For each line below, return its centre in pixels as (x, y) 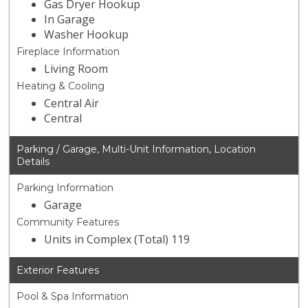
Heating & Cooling (61, 86)
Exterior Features (58, 271)
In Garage (70, 20)
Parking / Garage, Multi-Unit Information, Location (136, 150)
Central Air (72, 103)
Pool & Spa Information (73, 297)
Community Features (68, 222)
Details (33, 162)
